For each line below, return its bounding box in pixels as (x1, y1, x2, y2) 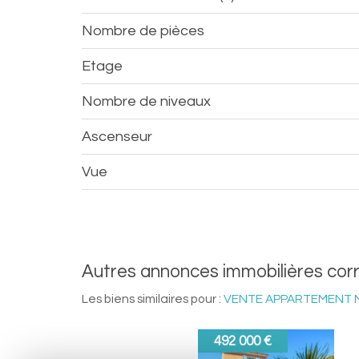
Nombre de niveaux (93, 94, 211, 109)
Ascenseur (91, 129, 152, 144)
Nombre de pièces (93, 23, 204, 38)
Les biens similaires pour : (82, 292, 224, 305)
